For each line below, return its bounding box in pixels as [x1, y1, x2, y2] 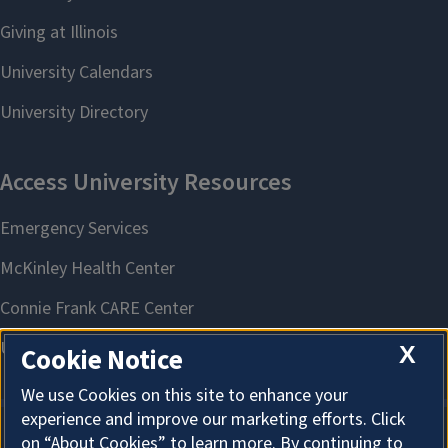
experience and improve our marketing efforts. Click [21, 407, 405, 433]
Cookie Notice [21, 341, 183, 381]
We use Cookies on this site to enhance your [21, 383, 348, 409]
